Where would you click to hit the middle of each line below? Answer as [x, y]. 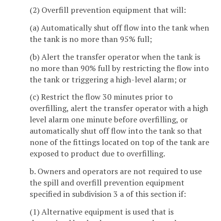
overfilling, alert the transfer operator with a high [119, 108]
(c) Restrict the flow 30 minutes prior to [101, 97]
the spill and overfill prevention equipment [107, 183]
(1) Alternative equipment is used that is [102, 211]
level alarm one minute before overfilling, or [109, 120]
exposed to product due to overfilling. [97, 154]
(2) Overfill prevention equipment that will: [108, 10]
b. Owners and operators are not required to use [116, 171]
